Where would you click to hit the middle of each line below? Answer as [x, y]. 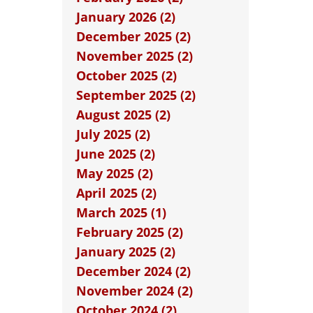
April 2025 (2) [116, 193]
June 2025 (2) [115, 154]
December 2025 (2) [133, 36]
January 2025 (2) [125, 252]
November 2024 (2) [134, 291]
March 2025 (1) [121, 212]
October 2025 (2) [126, 75]
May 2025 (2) [114, 173]
